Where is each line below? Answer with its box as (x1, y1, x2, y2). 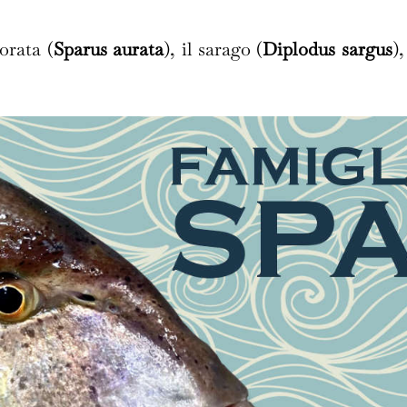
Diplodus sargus (263, 36, 392, 61)
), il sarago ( (164, 36, 263, 61)
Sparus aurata (53, 36, 164, 61)
